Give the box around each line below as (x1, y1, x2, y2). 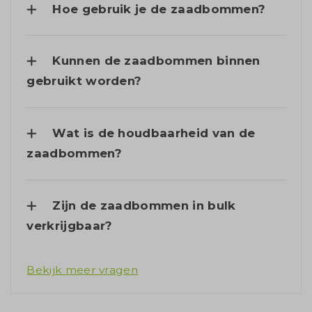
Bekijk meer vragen (26, 263, 139, 277)
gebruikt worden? (26, 74, 142, 88)
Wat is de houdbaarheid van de (52, 126, 256, 141)
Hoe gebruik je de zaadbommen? (52, 1, 266, 16)
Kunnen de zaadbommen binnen (52, 54, 260, 68)
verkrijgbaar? (26, 218, 113, 233)
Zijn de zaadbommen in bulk (52, 198, 236, 212)
